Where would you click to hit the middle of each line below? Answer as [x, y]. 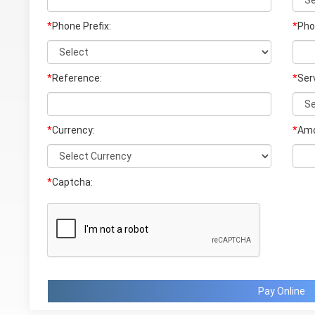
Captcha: [73, 182]
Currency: [74, 130]
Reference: [77, 78]
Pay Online [282, 291]
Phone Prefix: [82, 26]
